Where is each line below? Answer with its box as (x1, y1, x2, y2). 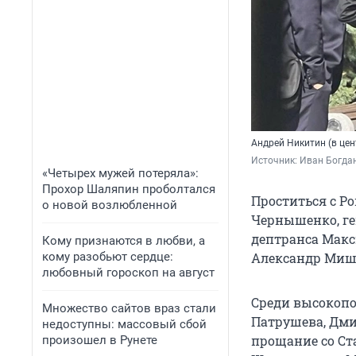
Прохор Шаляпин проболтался (42, 182, 215, 196)
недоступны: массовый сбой (42, 317, 207, 331)
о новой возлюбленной (42, 198, 177, 212)
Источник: (251, 155, 300, 167)
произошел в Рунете (42, 333, 157, 347)
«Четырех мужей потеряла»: (42, 166, 199, 180)
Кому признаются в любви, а (42, 234, 205, 248)
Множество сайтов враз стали (42, 301, 216, 315)
